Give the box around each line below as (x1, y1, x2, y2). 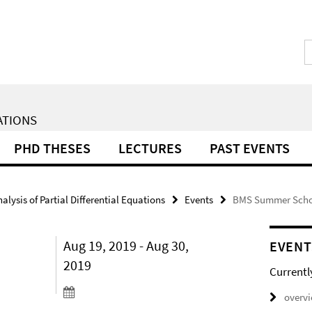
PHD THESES (14, 139, 91, 157)
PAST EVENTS (210, 139, 290, 157)
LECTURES (118, 139, 182, 157)
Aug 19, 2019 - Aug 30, (63, 237, 189, 254)
